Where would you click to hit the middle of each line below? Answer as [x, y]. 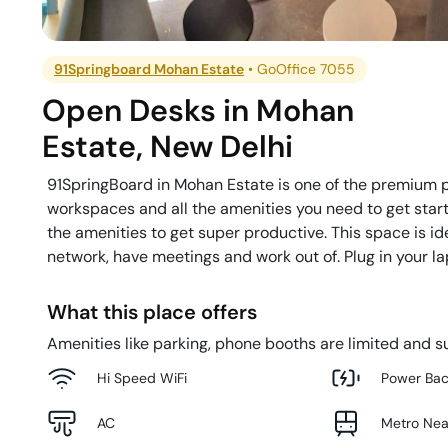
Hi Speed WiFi [142, 377]
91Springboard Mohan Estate [149, 69]
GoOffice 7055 [306, 69]
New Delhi [222, 147]
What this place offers [152, 312]
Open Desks [129, 111]
